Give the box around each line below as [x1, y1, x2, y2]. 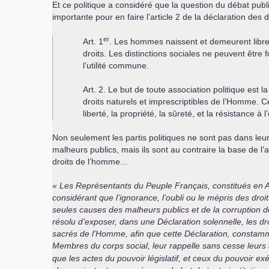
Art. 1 [83, 37, 103, 46]
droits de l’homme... [52, 157, 127, 166]
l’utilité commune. [83, 61, 149, 70]
